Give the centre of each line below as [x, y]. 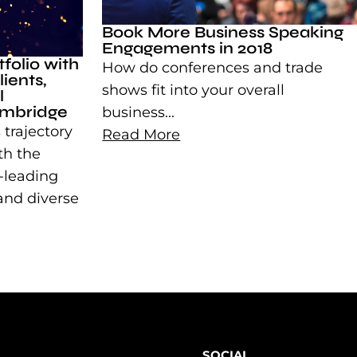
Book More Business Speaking [223, 33]
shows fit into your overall [194, 90]
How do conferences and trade [213, 68]
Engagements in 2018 [188, 49]
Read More [141, 135]
